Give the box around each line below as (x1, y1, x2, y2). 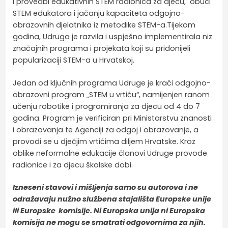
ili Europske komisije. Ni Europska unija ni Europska (13, 206, 206, 216)
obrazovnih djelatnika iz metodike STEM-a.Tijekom (13, 20, 196, 31)
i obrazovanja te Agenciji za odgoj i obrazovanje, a (13, 124, 199, 135)
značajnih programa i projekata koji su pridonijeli (13, 43, 191, 54)
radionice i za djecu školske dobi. (13, 159, 133, 170)
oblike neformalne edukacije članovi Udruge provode (13, 148, 208, 158)
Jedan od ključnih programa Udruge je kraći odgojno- (13, 77, 211, 88)
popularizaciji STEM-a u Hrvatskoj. (13, 55, 135, 66)
